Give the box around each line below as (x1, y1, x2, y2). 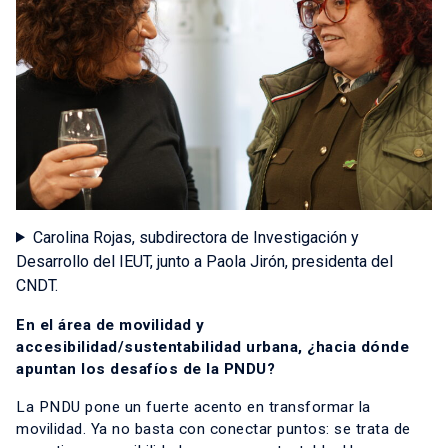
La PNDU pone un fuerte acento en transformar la (16, 397, 371, 416)
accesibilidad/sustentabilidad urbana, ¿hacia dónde (16, 337, 409, 356)
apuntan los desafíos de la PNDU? (16, 359, 275, 378)
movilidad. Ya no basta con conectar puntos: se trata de (16, 419, 411, 438)
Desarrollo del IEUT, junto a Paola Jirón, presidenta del (16, 251, 393, 271)
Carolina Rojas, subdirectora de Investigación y (32, 227, 359, 247)
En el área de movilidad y (16, 315, 205, 334)
